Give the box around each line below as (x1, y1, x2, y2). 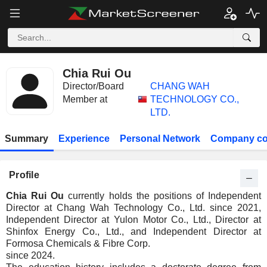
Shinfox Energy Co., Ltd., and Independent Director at (6, 226, 261, 237)
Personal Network (119, 133, 200, 144)
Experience (58, 133, 110, 144)
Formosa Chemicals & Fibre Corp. (6, 238, 150, 249)
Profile (9, 170, 39, 180)
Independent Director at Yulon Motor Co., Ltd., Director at (6, 215, 261, 225)
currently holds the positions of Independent (64, 191, 261, 201)
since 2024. (6, 250, 55, 260)
